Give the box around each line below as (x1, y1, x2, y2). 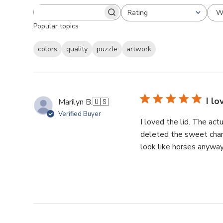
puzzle (97, 44, 118, 54)
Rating (127, 8, 148, 17)
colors (38, 44, 58, 54)
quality (66, 44, 88, 54)
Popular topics (33, 21, 79, 31)
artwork (126, 44, 152, 54)
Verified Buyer (58, 109, 102, 118)
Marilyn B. (58, 96, 93, 108)
